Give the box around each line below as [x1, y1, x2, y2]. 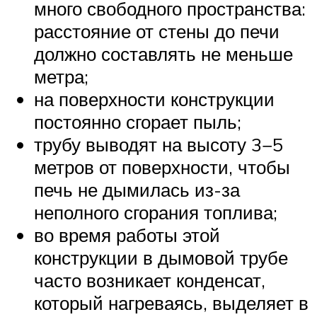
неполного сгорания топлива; [34, 201, 277, 224]
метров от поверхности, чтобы [34, 156, 290, 179]
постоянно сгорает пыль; [34, 110, 241, 134]
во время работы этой [34, 224, 220, 247]
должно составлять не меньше [34, 42, 293, 66]
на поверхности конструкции [34, 88, 275, 111]
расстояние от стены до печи [34, 20, 279, 43]
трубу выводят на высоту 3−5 [34, 133, 283, 156]
